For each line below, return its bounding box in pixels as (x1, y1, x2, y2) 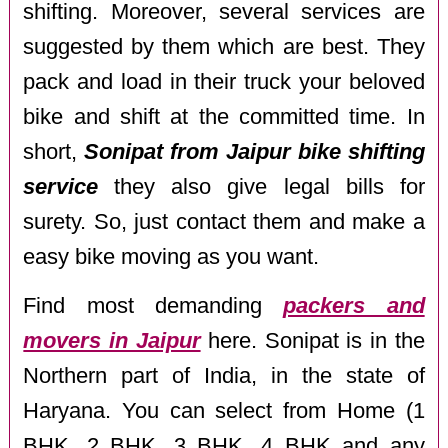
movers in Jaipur (23, 328, 201, 353)
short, (23, 140, 85, 165)
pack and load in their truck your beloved (23, 70, 425, 95)
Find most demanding (23, 293, 284, 318)
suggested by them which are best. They (23, 35, 425, 60)
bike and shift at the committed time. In (23, 105, 425, 130)
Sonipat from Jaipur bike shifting (84, 140, 425, 165)
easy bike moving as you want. (23, 245, 320, 270)
